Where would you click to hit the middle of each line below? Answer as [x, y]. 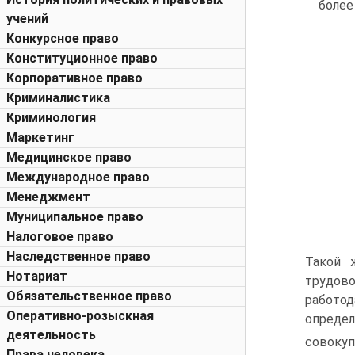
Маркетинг [40, 137]
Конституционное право [82, 58]
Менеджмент [48, 197]
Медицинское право [69, 157]
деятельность [51, 335]
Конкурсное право [63, 38]
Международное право [78, 177]
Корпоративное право [74, 78]
